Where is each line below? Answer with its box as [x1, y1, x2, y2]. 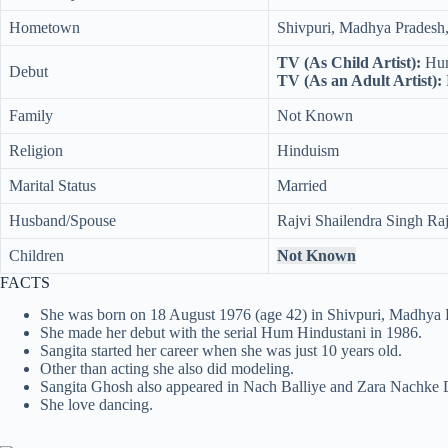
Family [9, 106, 53, 124]
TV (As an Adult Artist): [277, 71, 442, 89]
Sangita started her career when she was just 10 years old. [40, 342, 402, 360]
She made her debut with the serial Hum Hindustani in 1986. [40, 324, 422, 342]
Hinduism [277, 141, 339, 159]
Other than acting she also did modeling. [40, 360, 294, 378]
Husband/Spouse [9, 211, 116, 229]
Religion [9, 141, 63, 159]
